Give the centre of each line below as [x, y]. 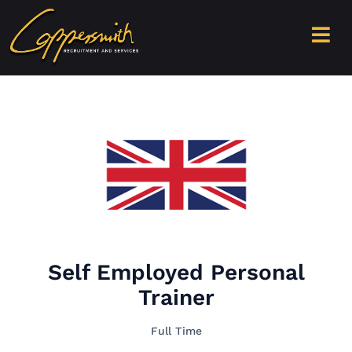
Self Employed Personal [176, 272]
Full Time [176, 330]
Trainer [176, 297]
